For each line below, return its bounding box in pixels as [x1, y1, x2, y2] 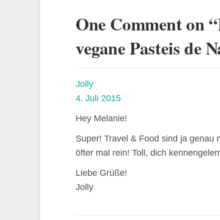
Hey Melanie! [76, 113, 127, 123]
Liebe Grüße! [76, 168, 127, 178]
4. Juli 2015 [76, 93, 121, 103]
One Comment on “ [76, 11, 218, 36]
